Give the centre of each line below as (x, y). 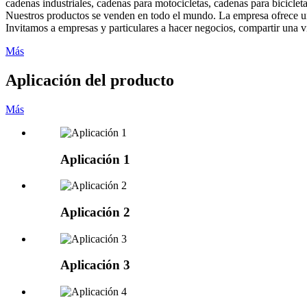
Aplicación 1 (95, 159)
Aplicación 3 (95, 265)
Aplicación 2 (95, 212)
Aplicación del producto (90, 80)
